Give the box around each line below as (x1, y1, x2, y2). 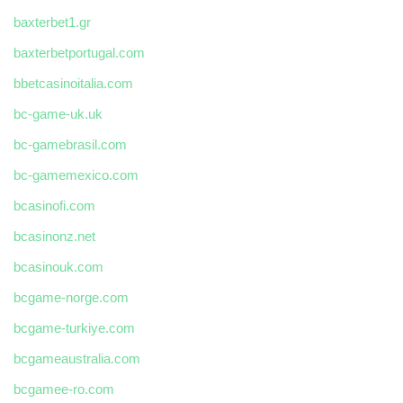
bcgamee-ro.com (13, 381, 114, 398)
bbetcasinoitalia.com (13, 76, 133, 92)
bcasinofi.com (13, 198, 95, 214)
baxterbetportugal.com (13, 45, 145, 61)
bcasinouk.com (13, 259, 103, 275)
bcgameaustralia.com (13, 351, 140, 367)
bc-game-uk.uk (13, 106, 103, 122)
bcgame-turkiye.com (13, 320, 135, 336)
